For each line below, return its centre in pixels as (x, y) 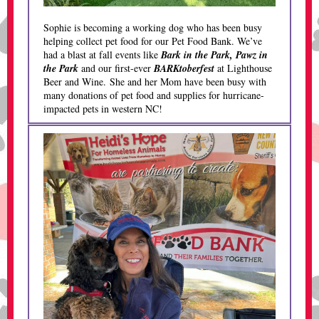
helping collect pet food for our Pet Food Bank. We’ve (153, 41)
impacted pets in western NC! (103, 109)
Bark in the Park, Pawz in (214, 55)
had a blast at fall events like (102, 54)
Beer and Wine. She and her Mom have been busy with (155, 82)
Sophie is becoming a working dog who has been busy (153, 27)
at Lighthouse (243, 68)
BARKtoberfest (184, 68)
